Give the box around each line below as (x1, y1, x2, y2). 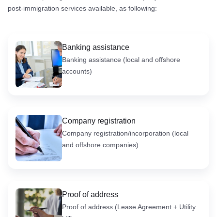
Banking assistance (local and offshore (62, 55, 180, 63)
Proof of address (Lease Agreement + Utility (62, 202, 196, 211)
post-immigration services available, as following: (8, 4, 157, 12)
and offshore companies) (62, 140, 139, 149)
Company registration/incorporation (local (62, 129, 188, 137)
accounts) (62, 67, 92, 75)
